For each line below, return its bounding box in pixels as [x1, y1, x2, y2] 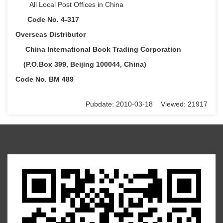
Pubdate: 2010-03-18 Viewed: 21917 [86, 100, 208, 109]
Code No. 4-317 [15, 15, 79, 24]
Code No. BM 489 [15, 75, 74, 84]
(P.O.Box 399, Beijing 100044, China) [15, 60, 146, 69]
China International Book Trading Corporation [15, 45, 181, 54]
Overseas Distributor [15, 30, 86, 39]
